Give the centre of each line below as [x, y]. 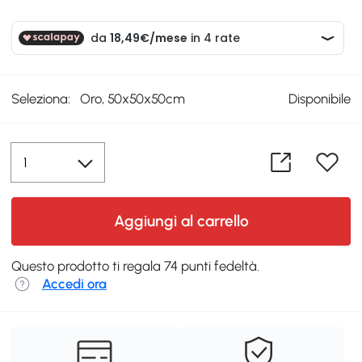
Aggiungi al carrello [181, 221]
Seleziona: [41, 99]
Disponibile [319, 99]
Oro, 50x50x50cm [133, 99]
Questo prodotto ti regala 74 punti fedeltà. [136, 265]
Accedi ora [74, 283]
